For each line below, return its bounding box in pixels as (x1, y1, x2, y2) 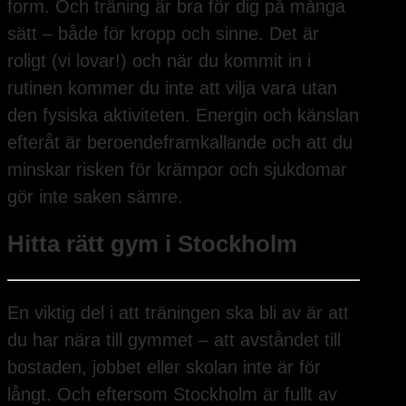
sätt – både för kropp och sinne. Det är (7, 23, 319, 43)
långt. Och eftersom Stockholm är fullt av (7, 383, 337, 404)
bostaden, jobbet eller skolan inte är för (7, 356, 321, 377)
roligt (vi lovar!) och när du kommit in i (7, 50, 311, 71)
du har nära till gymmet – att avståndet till (7, 329, 341, 350)
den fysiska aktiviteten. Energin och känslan (7, 104, 359, 125)
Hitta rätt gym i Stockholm (7, 230, 297, 258)
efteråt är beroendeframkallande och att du (7, 131, 353, 152)
